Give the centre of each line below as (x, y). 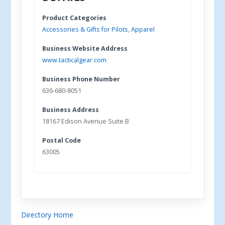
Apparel (143, 29)
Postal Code (62, 140)
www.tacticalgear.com (75, 60)
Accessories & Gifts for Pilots (85, 29)
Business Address (71, 110)
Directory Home (47, 215)
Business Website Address (85, 48)
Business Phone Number (81, 79)
